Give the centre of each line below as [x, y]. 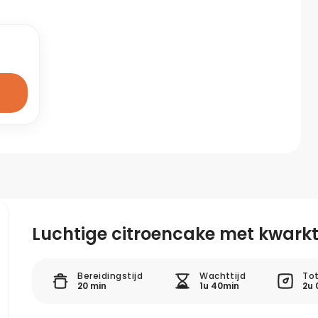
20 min [92, 286]
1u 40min [220, 286]
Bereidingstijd [110, 276]
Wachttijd [223, 276]
